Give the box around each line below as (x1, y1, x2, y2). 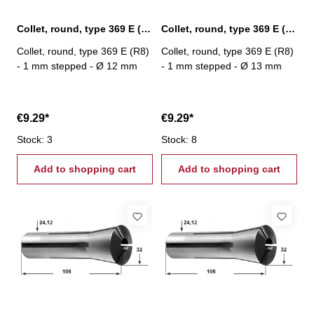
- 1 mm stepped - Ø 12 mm (17, 60, 137, 71)
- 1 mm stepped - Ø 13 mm (161, 60, 282, 71)
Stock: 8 (161, 133, 197, 145)
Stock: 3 (17, 133, 53, 145)
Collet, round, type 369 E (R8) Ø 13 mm (285, 22, 295, 34)
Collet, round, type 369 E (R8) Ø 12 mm (141, 22, 151, 34)
